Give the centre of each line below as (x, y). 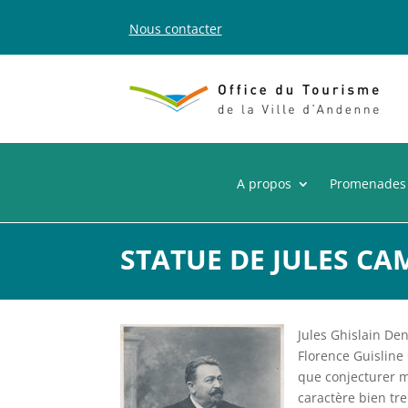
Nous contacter (175, 29)
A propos (264, 183)
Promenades (368, 183)
